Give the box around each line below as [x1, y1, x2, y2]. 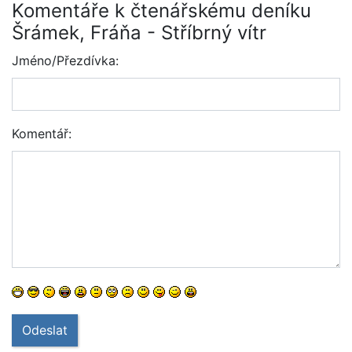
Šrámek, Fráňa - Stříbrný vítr [12, 21, 266, 45]
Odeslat [22, 321, 68, 338]
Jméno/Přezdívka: [12, 53, 119, 69]
